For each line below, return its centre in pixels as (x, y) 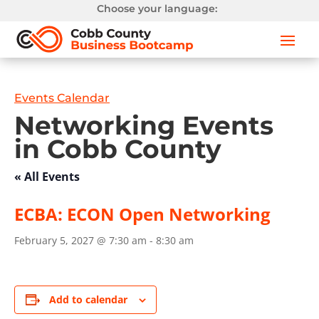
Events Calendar (62, 98)
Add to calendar (88, 300)
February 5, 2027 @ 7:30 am (80, 241)
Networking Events (144, 126)
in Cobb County (118, 149)
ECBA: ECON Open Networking (142, 214)
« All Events (47, 177)
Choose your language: (157, 9)
